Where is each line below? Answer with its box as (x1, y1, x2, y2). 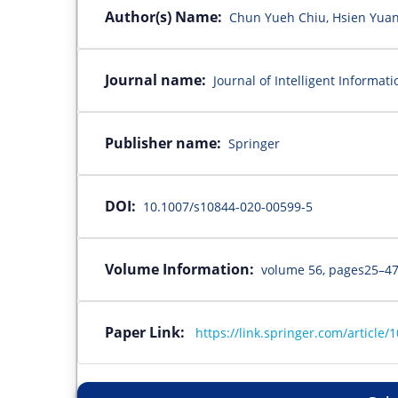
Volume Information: (105, 259, 254, 279)
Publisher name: (105, 132, 221, 153)
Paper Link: (105, 322, 192, 342)
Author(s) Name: (105, 6, 222, 27)
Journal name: (105, 69, 206, 90)
